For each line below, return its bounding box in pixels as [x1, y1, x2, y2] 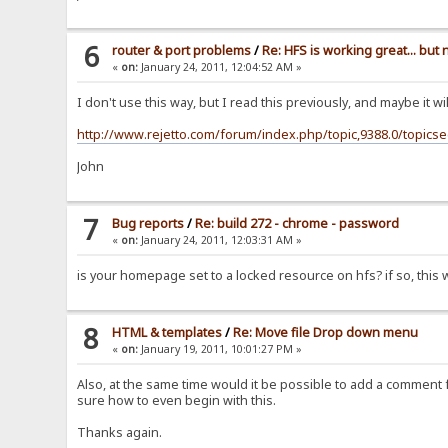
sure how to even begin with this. [77, 392, 277, 410]
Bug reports [112, 215, 185, 233]
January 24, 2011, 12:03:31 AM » [138, 233, 303, 248]
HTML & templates [112, 324, 223, 342]
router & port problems [112, 42, 252, 60]
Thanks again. [77, 424, 163, 442]
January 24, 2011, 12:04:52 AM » [138, 60, 303, 75]
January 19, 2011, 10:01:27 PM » [138, 342, 303, 357]
